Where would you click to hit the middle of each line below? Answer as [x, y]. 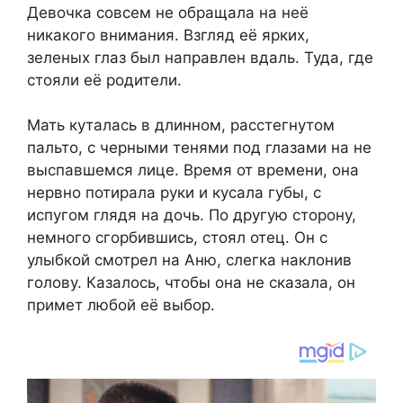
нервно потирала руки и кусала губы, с [174, 193]
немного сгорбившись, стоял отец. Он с [177, 238]
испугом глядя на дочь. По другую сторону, [192, 215]
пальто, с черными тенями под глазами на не [199, 148]
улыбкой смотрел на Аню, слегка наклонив [189, 260]
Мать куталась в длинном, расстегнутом [181, 125]
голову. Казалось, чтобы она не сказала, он [191, 283]
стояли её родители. [104, 80]
